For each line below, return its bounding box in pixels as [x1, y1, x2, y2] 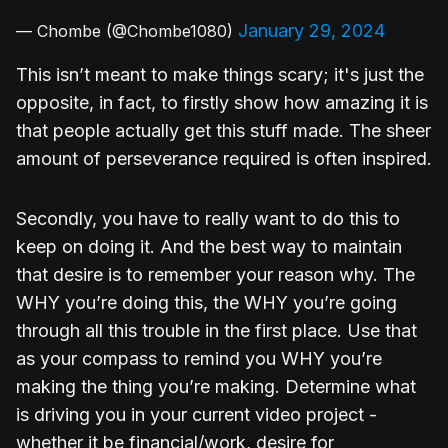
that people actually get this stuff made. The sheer [16, 120, 431, 142]
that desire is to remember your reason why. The [16, 264, 415, 286]
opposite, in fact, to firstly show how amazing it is [16, 92, 428, 114]
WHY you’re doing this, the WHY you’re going [16, 292, 397, 314]
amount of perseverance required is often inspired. [16, 148, 432, 170]
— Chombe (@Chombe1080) [16, 21, 238, 42]
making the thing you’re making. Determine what [16, 376, 416, 398]
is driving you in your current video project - [16, 404, 377, 426]
